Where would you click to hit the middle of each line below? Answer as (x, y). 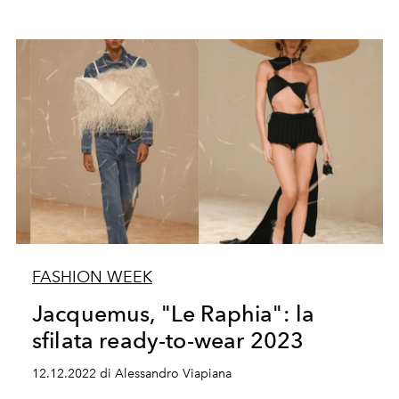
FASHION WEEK (92, 277)
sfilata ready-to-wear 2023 (168, 340)
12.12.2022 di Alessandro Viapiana (131, 374)
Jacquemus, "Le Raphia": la (173, 313)
